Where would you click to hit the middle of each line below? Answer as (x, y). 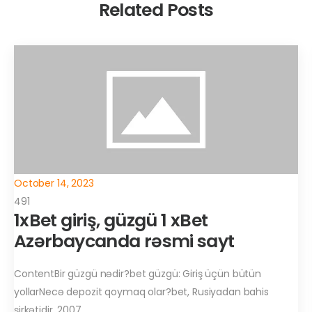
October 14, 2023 (54, 183)
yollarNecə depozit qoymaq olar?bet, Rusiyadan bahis (141, 291)
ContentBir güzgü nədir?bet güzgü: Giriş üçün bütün (138, 273)
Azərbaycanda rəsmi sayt (124, 241)
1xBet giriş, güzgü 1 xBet (111, 220)
